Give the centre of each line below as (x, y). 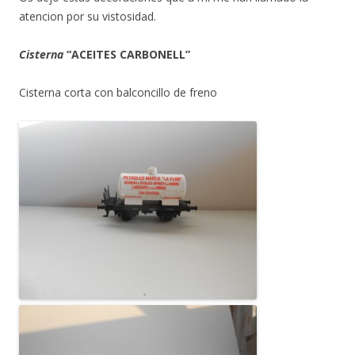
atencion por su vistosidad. (88, 16)
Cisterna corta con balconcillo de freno (118, 92)
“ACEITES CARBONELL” (128, 54)
